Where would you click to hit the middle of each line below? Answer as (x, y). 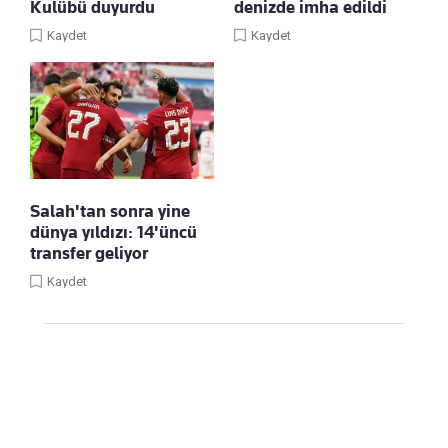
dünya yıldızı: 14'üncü (113, 231)
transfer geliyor (89, 252)
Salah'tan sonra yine (110, 210)
